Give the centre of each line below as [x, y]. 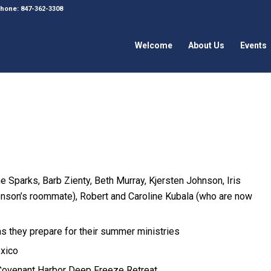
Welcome [154, 45]
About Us [207, 45]
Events [254, 45]
